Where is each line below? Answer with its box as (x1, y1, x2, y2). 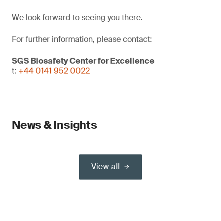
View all (91, 161, 120, 172)
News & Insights (12, 118, 97, 132)
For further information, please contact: (12, 34, 152, 44)
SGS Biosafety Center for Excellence (12, 56, 154, 66)
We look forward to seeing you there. (12, 12, 143, 23)
